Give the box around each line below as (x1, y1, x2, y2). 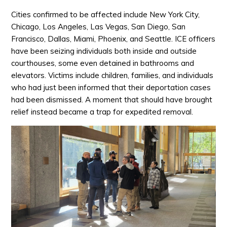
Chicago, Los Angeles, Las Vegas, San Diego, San (11, 22, 186, 31)
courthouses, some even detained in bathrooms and (11, 58, 195, 68)
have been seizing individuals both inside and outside (11, 46, 197, 56)
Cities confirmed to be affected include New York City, (11, 10, 200, 19)
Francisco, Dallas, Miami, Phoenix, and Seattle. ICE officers (11, 34, 216, 44)
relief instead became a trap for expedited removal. (11, 107, 194, 117)
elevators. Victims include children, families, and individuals (11, 70, 214, 80)
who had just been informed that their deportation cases (11, 83, 211, 92)
